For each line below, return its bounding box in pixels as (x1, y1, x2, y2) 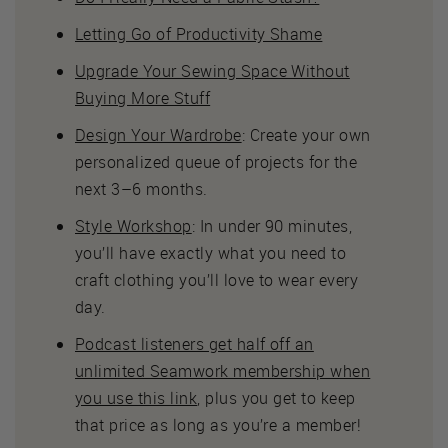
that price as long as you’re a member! (75, 413, 362, 436)
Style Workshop (75, 214, 192, 237)
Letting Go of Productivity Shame (75, 22, 323, 45)
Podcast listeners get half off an (75, 332, 314, 355)
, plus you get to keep (197, 386, 356, 409)
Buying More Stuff (75, 86, 211, 109)
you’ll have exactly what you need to (75, 241, 347, 264)
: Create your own (241, 123, 371, 146)
